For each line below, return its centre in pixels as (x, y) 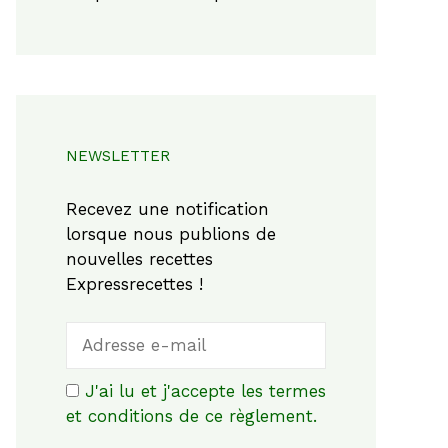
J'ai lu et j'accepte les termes (205, 391)
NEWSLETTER (118, 155)
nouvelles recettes (139, 258)
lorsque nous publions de (171, 233)
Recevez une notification (167, 208)
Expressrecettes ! (134, 283)
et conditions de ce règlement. (191, 416)
